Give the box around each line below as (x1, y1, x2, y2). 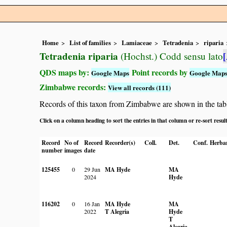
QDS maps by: (40, 66, 91, 79)
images (64, 145, 82, 155)
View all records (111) (108, 83, 171, 93)
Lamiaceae (122, 38, 152, 48)
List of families (69, 38, 111, 48)
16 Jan (84, 199, 100, 208)
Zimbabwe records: (40, 81, 108, 93)
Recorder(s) (105, 138, 135, 147)
